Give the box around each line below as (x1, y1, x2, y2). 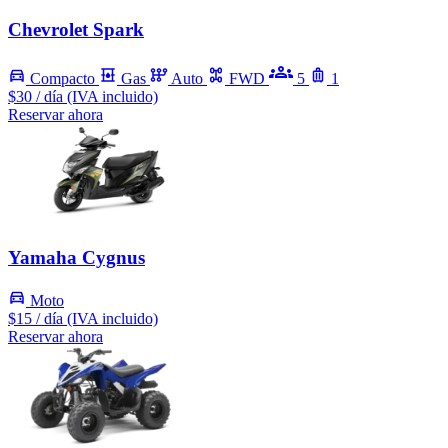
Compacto (30, 70, 95, 88)
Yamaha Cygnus (8, 246, 145, 268)
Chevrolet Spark (8, 19, 144, 41)
